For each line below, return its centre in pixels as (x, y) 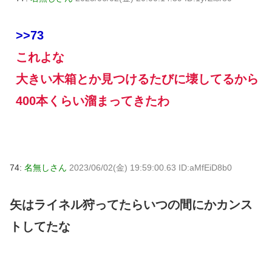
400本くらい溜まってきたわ (93, 100)
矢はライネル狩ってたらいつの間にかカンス (131, 204)
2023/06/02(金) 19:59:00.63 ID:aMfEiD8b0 (151, 167)
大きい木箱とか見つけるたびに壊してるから (137, 79)
